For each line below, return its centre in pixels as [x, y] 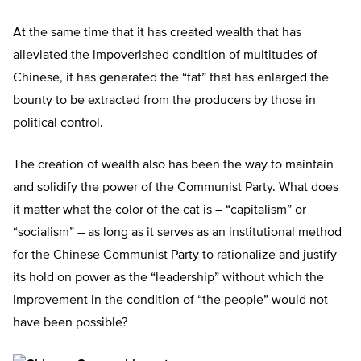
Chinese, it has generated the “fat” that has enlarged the [171, 79]
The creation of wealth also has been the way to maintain [173, 166]
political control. [58, 124]
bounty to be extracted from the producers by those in [164, 101]
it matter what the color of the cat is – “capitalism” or [160, 211]
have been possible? [70, 324]
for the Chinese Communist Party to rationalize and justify [175, 256]
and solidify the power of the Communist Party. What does [176, 188]
